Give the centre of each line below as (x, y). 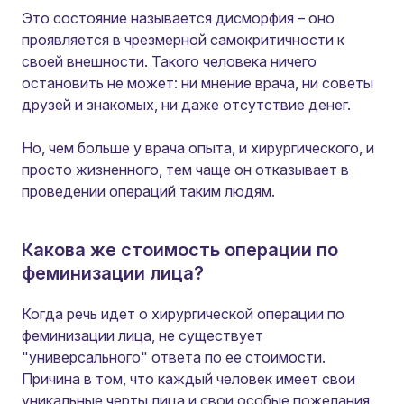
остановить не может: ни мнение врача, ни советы (197, 83)
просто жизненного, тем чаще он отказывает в (185, 170)
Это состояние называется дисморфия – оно (178, 18)
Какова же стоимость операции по (180, 250)
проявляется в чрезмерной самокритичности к (183, 40)
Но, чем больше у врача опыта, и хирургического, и (198, 148)
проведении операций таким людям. (148, 191)
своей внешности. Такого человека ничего (169, 61)
